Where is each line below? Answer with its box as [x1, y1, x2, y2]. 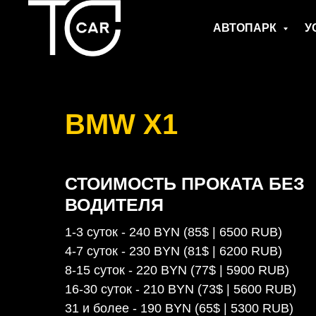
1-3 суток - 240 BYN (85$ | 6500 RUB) [65, 225, 282, 239]
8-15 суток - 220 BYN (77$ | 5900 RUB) [65, 263, 289, 277]
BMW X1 [65, 109, 178, 140]
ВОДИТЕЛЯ [65, 195, 164, 214]
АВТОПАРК [213, 22, 279, 34]
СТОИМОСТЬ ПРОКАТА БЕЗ [65, 174, 305, 193]
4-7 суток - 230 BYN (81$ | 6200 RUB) [65, 244, 282, 258]
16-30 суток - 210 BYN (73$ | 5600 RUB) [65, 282, 296, 296]
